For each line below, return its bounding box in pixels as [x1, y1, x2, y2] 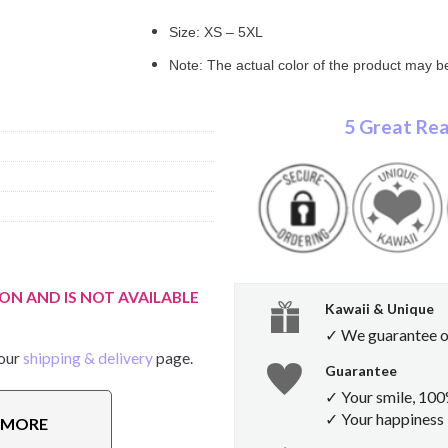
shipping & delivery [23, 349, 154, 368]
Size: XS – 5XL [169, 23, 264, 40]
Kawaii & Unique [324, 300, 434, 318]
